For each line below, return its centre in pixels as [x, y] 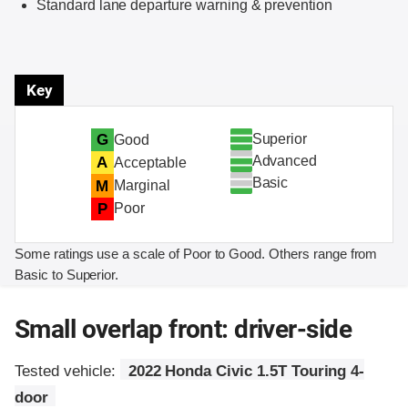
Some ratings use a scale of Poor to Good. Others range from [196, 253]
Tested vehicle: [68, 371]
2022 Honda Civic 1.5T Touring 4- [246, 371]
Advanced [285, 161]
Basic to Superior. [67, 274]
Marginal [142, 185]
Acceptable [150, 162]
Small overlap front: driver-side [183, 329]
